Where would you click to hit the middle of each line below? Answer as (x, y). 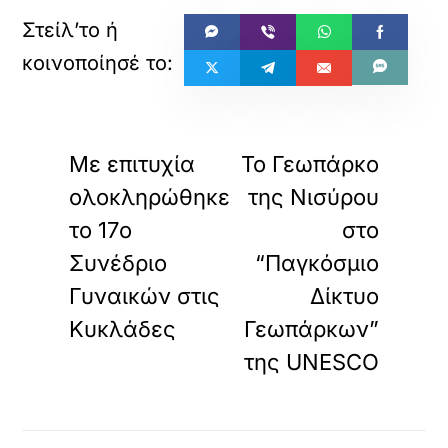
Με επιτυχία (132, 164)
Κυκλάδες (123, 329)
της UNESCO (311, 362)
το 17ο (101, 230)
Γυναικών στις (145, 296)
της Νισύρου (313, 197)
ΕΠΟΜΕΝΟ (339, 134)
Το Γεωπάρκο (309, 164)
